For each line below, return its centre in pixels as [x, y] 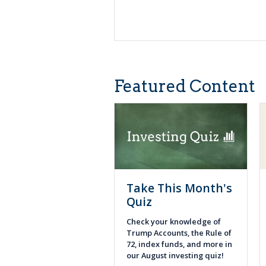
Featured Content [185, 86]
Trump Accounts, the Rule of [179, 232]
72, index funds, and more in [179, 244]
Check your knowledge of [174, 221]
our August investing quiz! [177, 255]
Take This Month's [179, 188]
